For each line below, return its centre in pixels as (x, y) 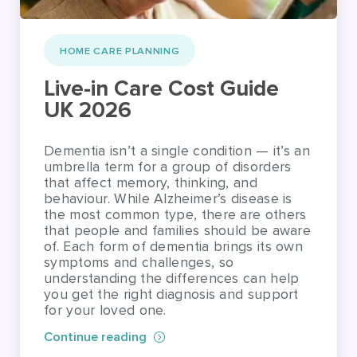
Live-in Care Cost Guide (161, 16)
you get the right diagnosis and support (171, 222)
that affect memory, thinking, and (151, 110)
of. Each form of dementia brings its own (173, 174)
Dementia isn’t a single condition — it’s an (177, 78)
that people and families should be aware (177, 158)
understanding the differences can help (172, 206)
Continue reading (95, 264)
